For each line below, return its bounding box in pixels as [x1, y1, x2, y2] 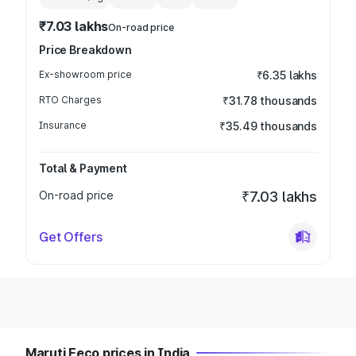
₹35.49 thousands [219, 119, 317, 133]
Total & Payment [39, 161, 127, 175]
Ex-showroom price [39, 68, 132, 80]
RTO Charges [39, 94, 102, 106]
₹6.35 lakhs [256, 68, 317, 82]
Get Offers [39, 229, 103, 245]
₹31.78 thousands [222, 94, 317, 107]
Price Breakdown [39, 43, 132, 56]
